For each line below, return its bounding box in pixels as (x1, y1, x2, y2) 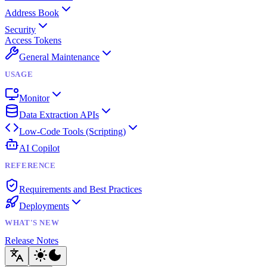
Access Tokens (5, 35, 61, 46)
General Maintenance (19, 52, 100, 63)
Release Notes (5, 235, 58, 246)
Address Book (5, 8, 59, 18)
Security (5, 24, 36, 35)
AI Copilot (19, 142, 60, 153)
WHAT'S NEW (5, 219, 60, 228)
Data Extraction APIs (19, 109, 99, 120)
